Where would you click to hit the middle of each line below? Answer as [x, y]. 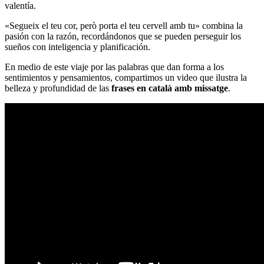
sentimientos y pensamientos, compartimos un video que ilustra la [126, 78]
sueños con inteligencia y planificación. [77, 47]
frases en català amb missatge [170, 88]
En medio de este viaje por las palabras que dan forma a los [114, 67]
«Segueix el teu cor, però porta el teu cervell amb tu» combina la [124, 26]
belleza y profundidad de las [58, 88]
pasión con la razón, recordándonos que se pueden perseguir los [123, 37]
